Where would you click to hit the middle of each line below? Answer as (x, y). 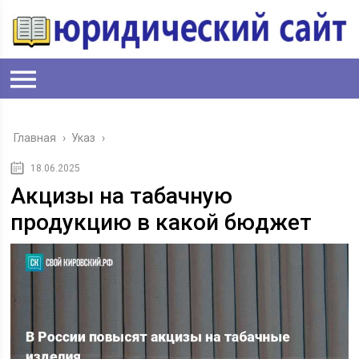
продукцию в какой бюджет (161, 222)
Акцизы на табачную (122, 196)
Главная (35, 137)
